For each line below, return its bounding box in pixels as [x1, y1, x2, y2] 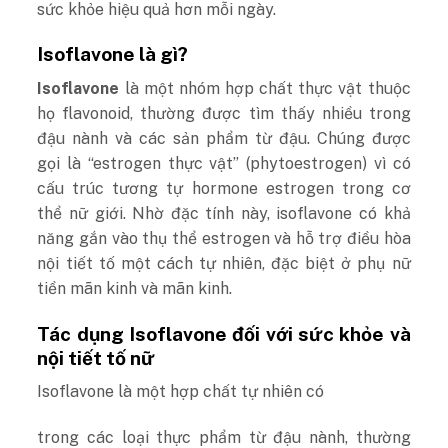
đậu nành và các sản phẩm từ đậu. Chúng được [37, 128, 411, 148]
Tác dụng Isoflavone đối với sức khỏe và [37, 322, 411, 345]
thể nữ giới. [37, 203, 133, 223]
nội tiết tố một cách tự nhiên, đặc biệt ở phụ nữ [37, 253, 411, 273]
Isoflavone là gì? [37, 43, 189, 66]
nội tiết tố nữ [37, 346, 156, 369]
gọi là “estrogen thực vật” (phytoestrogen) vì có [37, 153, 411, 173]
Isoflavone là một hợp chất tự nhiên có [37, 382, 325, 402]
